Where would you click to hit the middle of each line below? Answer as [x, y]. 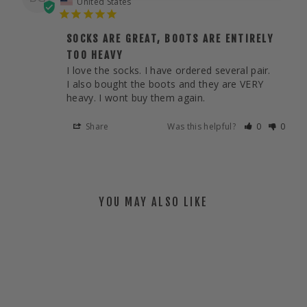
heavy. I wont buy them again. [136, 98]
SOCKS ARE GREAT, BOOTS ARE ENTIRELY [170, 39]
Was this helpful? [203, 127]
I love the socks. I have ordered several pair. [170, 71]
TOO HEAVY [95, 56]
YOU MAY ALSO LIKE [153, 202]
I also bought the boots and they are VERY [165, 84]
